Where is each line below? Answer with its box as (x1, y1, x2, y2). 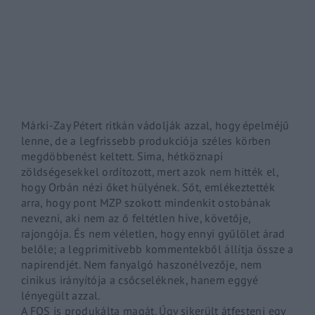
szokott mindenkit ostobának (121, 195, 271, 210)
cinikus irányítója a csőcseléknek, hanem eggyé (21, 272, 259, 287)
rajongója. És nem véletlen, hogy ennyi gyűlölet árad (21, 226, 285, 240)
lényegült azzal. (21, 288, 101, 302)
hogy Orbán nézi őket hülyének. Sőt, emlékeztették (21, 179, 276, 194)
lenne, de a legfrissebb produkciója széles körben (21, 133, 271, 148)
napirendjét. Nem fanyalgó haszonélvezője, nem (21, 257, 262, 271)
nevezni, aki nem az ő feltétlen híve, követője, (21, 210, 251, 225)
